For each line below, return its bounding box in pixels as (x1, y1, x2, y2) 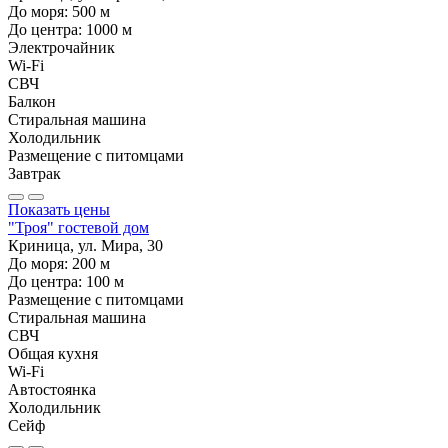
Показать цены (8, 200, 110, 218)
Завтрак (8, 164, 61, 182)
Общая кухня (8, 344, 98, 362)
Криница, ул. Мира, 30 (8, 236, 163, 254)
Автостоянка (8, 380, 96, 398)
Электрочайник (8, 38, 115, 56)
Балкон (8, 92, 56, 110)
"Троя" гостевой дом (8, 218, 149, 236)
